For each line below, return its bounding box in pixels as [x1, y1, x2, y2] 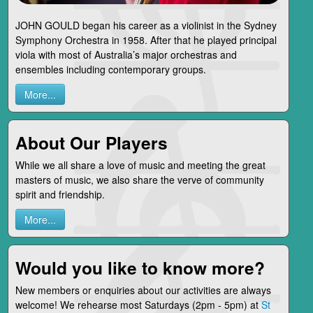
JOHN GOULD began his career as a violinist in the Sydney [15, 17, 277, 32]
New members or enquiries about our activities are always [15, 282, 271, 297]
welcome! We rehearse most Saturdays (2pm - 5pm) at [15, 297, 261, 312]
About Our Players [15, 129, 168, 155]
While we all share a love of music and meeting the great [15, 157, 265, 172]
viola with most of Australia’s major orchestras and [15, 47, 237, 61]
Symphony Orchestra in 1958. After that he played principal [15, 32, 277, 47]
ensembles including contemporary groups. [15, 61, 206, 76]
